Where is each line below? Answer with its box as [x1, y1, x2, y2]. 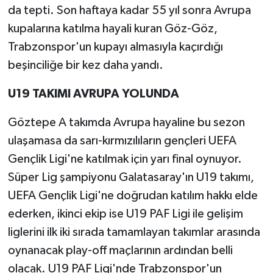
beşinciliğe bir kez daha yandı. [7, 59, 163, 71]
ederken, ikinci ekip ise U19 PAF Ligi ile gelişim [7, 208, 243, 220]
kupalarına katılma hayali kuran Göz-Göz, [7, 23, 218, 35]
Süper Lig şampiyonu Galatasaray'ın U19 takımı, [7, 171, 254, 183]
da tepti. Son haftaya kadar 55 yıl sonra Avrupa [7, 4, 251, 16]
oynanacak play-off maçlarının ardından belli [7, 244, 233, 257]
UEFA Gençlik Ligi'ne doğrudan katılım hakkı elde [7, 190, 258, 202]
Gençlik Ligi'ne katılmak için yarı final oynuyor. [7, 153, 242, 165]
